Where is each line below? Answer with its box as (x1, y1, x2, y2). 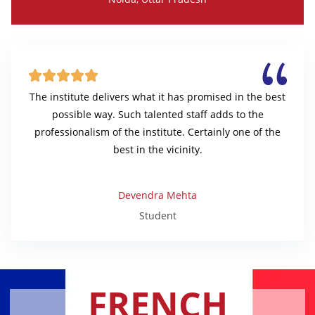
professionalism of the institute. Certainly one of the (34, 125, 281, 139)
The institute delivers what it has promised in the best (30, 90, 285, 104)
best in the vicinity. (112, 143, 202, 157)
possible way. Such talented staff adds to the (51, 108, 264, 122)
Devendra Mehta (118, 188, 197, 202)
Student (139, 209, 176, 223)
